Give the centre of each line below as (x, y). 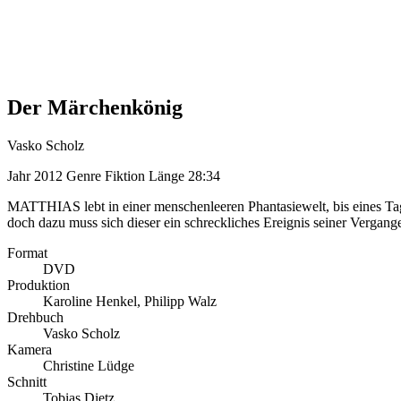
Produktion (38, 285)
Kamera (30, 349)
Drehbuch (35, 317)
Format (27, 252)
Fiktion (125, 175)
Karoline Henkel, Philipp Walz (130, 301)
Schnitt (27, 381)
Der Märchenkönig (95, 107)
